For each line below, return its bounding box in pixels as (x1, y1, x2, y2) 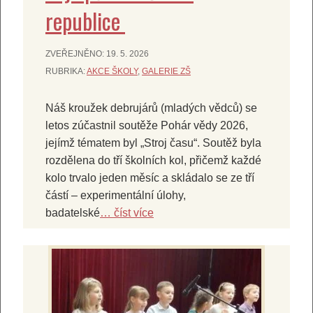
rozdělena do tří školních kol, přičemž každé (45, 154, 261, 167)
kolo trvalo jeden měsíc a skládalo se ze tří (45, 172, 254, 184)
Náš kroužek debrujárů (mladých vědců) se (45, 102, 257, 115)
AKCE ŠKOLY (87, 66, 138, 77)
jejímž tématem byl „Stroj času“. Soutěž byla (45, 137, 261, 150)
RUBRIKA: (45, 66, 87, 77)
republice (45, 4, 125, 38)
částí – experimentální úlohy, (45, 189, 186, 202)
